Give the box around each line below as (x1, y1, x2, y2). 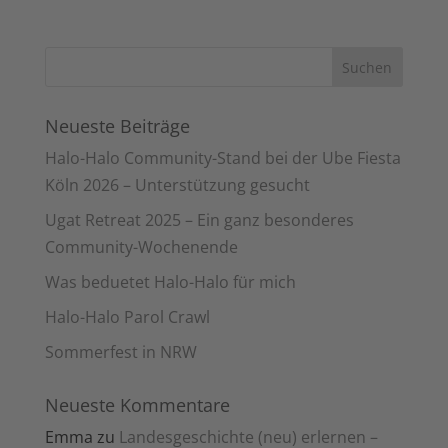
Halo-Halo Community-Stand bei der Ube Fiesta (44, 147, 401, 170)
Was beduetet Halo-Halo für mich (44, 271, 296, 294)
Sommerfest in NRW (44, 341, 197, 364)
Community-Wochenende (44, 236, 238, 259)
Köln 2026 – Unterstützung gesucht (44, 174, 310, 197)
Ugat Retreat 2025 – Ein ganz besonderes (44, 209, 354, 232)
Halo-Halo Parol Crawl (44, 306, 210, 329)
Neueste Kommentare (44, 393, 230, 418)
